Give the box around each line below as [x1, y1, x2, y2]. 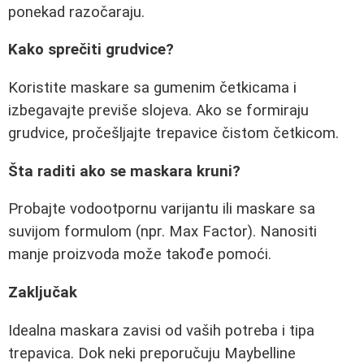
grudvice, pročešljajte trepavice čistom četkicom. [8, 123, 339, 142]
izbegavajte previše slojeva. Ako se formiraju [8, 101, 309, 119]
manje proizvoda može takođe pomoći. [8, 245, 271, 264]
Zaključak [8, 283, 77, 301]
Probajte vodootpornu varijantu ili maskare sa [8, 200, 315, 219]
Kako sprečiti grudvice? [8, 41, 174, 59]
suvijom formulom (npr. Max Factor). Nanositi [8, 223, 317, 241]
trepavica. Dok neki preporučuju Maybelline [8, 344, 296, 362]
